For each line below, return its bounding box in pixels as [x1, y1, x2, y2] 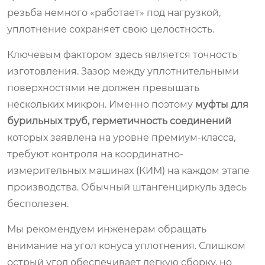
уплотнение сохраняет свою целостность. [7, 23, 214, 35]
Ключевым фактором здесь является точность [7, 49, 237, 60]
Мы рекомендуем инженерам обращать [7, 223, 206, 235]
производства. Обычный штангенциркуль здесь [7, 181, 247, 193]
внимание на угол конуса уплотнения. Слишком [7, 240, 245, 251]
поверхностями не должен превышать [7, 82, 199, 93]
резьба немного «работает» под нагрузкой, [7, 7, 221, 18]
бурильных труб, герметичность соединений [7, 115, 231, 127]
